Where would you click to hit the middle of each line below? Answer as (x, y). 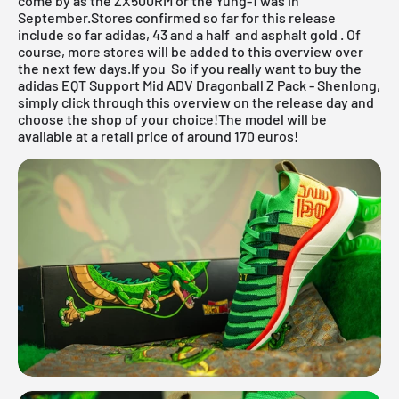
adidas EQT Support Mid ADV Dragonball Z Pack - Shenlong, (199, 85)
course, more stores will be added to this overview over (191, 51)
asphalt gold (299, 34)
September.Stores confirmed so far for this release (177, 17)
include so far (61, 34)
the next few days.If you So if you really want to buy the (190, 68)
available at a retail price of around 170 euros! (158, 135)
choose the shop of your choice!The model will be (172, 118)
